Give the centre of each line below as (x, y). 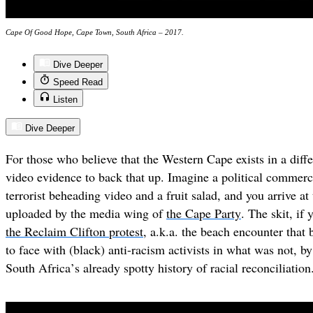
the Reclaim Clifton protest (74, 232)
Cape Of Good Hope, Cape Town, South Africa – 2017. (95, 32)
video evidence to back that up (83, 177)
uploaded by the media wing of (86, 213)
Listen (65, 99)
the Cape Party (204, 213)
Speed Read (78, 82)
